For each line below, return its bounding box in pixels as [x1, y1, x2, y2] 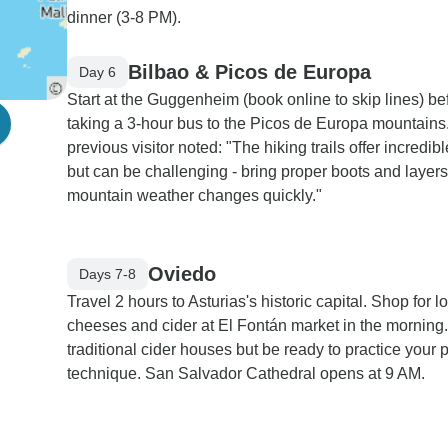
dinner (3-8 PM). [67, 9, 181, 26]
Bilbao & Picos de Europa [128, 60, 371, 83]
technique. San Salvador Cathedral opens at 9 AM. [67, 365, 425, 382]
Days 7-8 [79, 265, 136, 282]
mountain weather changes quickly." [67, 187, 322, 204]
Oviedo [148, 262, 216, 285]
